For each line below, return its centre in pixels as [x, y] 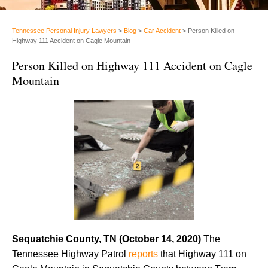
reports [143, 254]
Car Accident [162, 30]
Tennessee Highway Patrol [70, 254]
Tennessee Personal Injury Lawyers [64, 30]
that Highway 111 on [202, 254]
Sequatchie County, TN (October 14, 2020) [108, 239]
